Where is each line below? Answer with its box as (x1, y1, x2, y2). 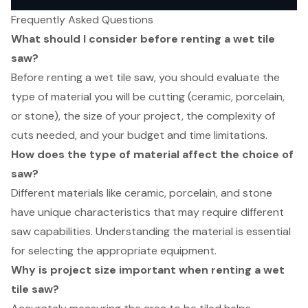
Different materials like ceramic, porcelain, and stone (11, 185, 272, 200)
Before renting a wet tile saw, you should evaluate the (11, 69, 280, 85)
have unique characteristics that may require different (11, 204, 284, 219)
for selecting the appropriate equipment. (11, 243, 217, 258)
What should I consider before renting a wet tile (11, 31, 275, 46)
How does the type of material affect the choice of (11, 146, 294, 162)
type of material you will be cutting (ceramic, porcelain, (11, 89, 285, 104)
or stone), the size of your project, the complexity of (11, 108, 275, 123)
